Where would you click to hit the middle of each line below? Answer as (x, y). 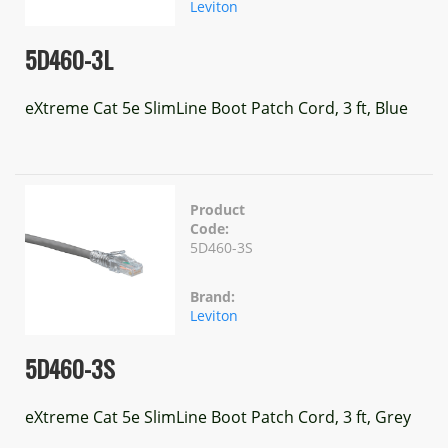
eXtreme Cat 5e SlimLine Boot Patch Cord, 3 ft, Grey (218, 417)
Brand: (212, 296)
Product (217, 209)
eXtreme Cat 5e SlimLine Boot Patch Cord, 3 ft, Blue (216, 108)
